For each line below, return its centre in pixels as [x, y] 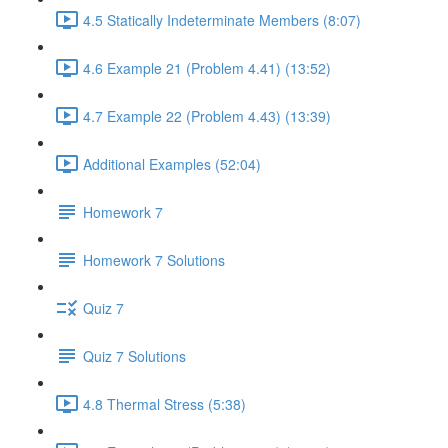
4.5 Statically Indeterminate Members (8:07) [222, 19]
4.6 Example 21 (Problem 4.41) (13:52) [207, 67]
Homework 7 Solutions [154, 259]
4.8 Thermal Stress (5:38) [164, 403]
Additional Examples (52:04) [172, 163]
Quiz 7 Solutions [134, 355]
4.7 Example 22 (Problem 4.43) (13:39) [207, 115]
